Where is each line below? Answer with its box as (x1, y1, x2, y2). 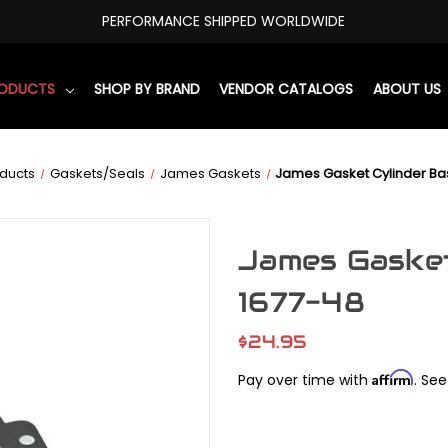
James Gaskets (159, 163, 261, 183)
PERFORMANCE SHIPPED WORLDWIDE (102, 10, 346, 31)
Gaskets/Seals (49, 163, 145, 183)
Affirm (372, 368, 414, 386)
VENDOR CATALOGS (219, 78, 354, 99)
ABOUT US (372, 78, 441, 99)
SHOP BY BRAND (93, 78, 200, 99)
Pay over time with (238, 369, 372, 390)
